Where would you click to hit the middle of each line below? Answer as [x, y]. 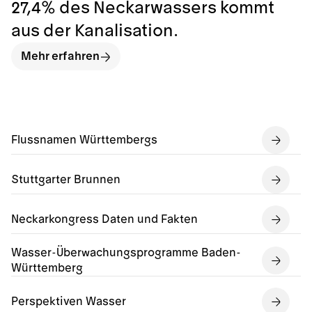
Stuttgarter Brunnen [66, 180]
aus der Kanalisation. [95, 31]
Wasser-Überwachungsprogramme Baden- [126, 253]
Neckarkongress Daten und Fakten [104, 220]
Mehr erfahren [60, 57]
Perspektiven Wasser [69, 302]
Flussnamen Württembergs [84, 140]
